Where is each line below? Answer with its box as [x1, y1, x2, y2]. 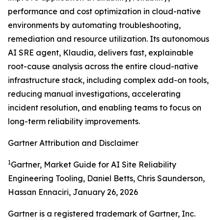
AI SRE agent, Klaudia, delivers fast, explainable [8, 47, 193, 57]
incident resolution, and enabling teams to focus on [8, 102, 201, 112]
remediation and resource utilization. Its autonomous [8, 33, 209, 44]
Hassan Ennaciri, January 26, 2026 [8, 187, 138, 197]
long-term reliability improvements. [8, 116, 140, 126]
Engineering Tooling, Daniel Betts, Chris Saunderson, [8, 173, 205, 183]
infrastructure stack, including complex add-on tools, [8, 75, 209, 85]
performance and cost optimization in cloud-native [8, 6, 201, 16]
